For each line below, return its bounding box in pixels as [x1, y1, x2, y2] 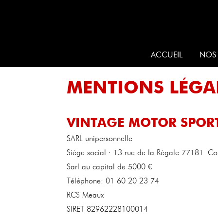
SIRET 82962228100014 [67, 204, 148, 214]
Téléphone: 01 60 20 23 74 [67, 176, 159, 185]
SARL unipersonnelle [67, 134, 132, 143]
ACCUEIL [151, 50, 182, 59]
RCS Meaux [67, 190, 104, 200]
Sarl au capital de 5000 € [67, 162, 152, 171]
